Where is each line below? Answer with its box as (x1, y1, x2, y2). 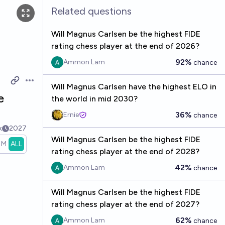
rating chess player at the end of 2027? (51, 199, 199, 209)
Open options (24, 80, 74, 90)
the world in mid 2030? (51, 94, 138, 103)
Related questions (51, 5, 132, 17)
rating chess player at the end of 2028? (51, 147, 199, 156)
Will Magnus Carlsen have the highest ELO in (51, 82, 216, 91)
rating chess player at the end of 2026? (51, 41, 199, 51)
